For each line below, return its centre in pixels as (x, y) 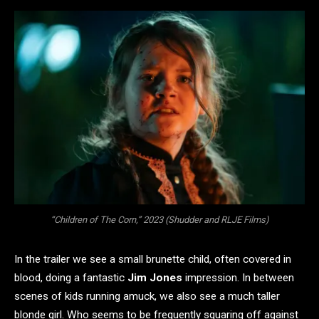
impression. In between (238, 277)
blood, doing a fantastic (71, 277)
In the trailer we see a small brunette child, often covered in (153, 259)
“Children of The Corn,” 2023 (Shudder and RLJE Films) (159, 220)
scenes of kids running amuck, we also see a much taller (147, 296)
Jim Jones (155, 277)
